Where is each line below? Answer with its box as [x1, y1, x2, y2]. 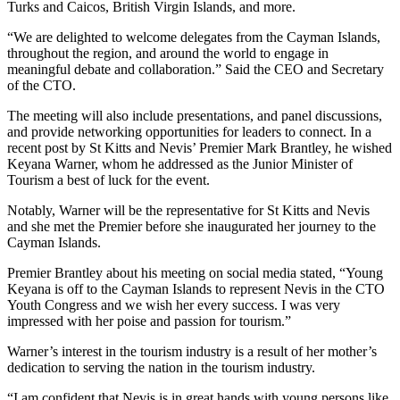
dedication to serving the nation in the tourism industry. [7, 360, 315, 376]
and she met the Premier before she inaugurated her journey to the [7, 219, 376, 235]
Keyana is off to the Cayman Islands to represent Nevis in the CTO [7, 281, 385, 297]
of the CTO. [7, 78, 76, 94]
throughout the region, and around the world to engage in [7, 46, 329, 62]
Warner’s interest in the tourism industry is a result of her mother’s [7, 344, 377, 360]
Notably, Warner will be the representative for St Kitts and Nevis [7, 203, 370, 219]
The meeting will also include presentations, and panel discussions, [7, 108, 382, 124]
